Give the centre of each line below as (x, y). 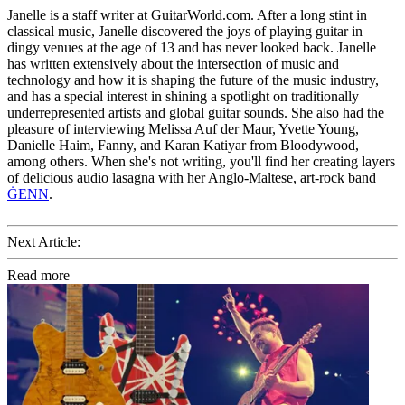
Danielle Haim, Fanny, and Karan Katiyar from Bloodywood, (183, 145)
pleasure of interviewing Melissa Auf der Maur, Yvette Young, (183, 128)
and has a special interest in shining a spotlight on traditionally (183, 96)
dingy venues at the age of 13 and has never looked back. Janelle (192, 47)
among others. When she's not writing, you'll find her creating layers (201, 161)
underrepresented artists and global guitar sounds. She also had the (196, 112)
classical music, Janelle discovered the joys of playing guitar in (185, 31)
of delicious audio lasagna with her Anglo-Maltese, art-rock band (192, 177)
